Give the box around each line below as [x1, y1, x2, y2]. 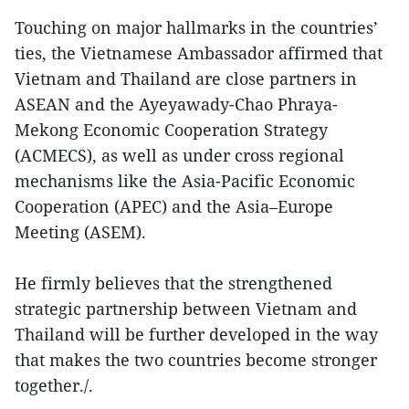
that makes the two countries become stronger [15, 349, 377, 371]
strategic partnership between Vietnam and [15, 298, 357, 320]
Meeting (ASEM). [15, 221, 146, 243]
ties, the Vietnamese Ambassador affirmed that [15, 42, 383, 64]
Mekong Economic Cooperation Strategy [15, 119, 328, 141]
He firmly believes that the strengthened [15, 272, 332, 294]
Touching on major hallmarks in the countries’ [15, 16, 378, 38]
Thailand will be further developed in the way [15, 323, 378, 345]
